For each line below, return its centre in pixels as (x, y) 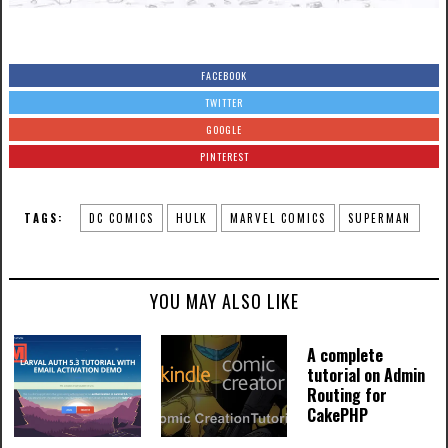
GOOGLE (224, 130)
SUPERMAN (379, 218)
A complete (345, 355)
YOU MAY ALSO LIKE (224, 301)
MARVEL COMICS (278, 218)
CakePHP (338, 415)
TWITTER (224, 103)
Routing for (347, 395)
